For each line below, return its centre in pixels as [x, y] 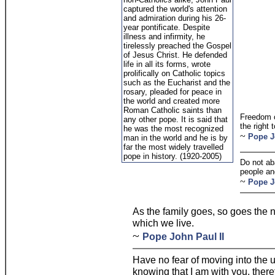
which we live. [163, 223]
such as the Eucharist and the [177, 83]
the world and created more [172, 101]
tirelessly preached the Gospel [177, 46]
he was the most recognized [173, 129]
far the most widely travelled [173, 147]
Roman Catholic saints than [172, 110]
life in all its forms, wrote [167, 64]
